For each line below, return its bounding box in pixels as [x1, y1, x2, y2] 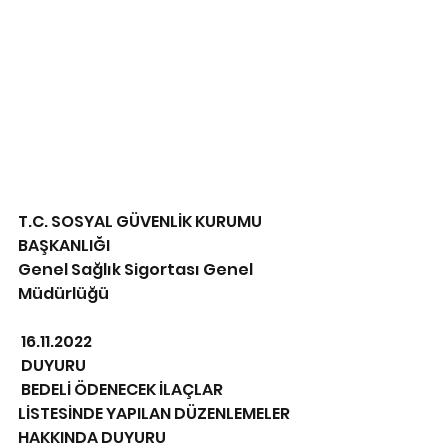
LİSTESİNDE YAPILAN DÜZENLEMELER [18, 402, 293, 425]
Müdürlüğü [18, 282, 112, 305]
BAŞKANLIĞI [18, 234, 113, 257]
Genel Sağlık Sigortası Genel [18, 258, 256, 281]
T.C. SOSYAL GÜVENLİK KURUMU [18, 210, 265, 233]
